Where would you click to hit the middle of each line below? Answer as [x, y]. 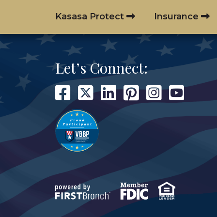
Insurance [177, 16]
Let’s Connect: [101, 68]
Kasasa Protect [90, 16]
